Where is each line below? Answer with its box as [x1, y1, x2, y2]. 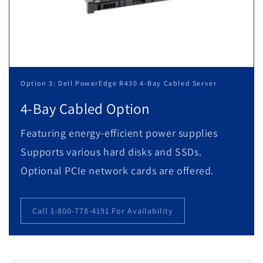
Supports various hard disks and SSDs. [21, 145, 202, 159]
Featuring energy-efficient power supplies [21, 126, 218, 140]
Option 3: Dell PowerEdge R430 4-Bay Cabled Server [21, 79, 217, 87]
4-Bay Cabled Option [21, 99, 150, 118]
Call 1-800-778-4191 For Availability [32, 205, 173, 216]
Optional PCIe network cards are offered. [21, 164, 214, 177]
